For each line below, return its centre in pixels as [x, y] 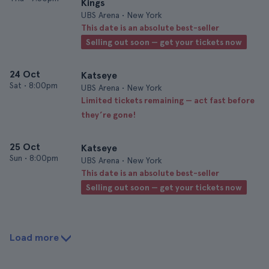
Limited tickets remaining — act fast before [168, 100]
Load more [34, 237]
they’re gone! [108, 115]
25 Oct [25, 147]
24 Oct [25, 74]
